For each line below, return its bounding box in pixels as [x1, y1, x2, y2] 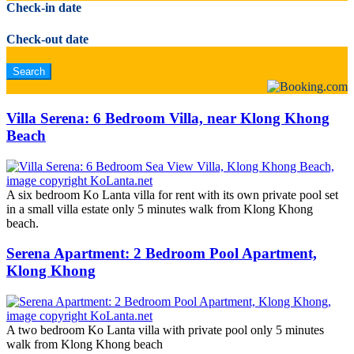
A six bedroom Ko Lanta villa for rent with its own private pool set [6, 187, 338, 201]
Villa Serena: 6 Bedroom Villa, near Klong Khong [6, 109, 330, 126]
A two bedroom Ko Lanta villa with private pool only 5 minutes [6, 322, 324, 337]
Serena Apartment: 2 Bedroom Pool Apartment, [6, 245, 317, 262]
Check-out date [6, 32, 88, 46]
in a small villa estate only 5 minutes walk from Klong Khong [6, 201, 313, 216]
